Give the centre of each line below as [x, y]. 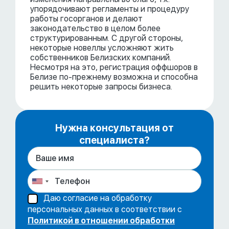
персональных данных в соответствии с [105, 210]
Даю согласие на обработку [98, 198]
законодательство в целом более [95, 28]
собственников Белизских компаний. [101, 58]
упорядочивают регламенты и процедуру [110, 9]
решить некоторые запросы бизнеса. [101, 87]
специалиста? [114, 140]
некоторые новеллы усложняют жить [102, 48]
